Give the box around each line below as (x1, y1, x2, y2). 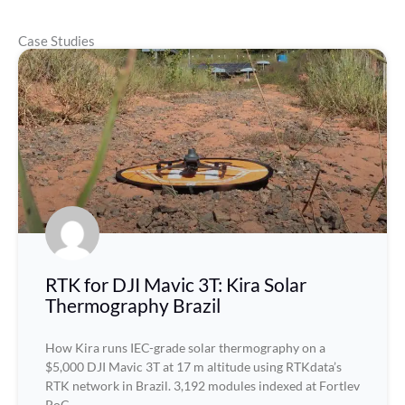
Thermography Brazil (45, 294, 221, 316)
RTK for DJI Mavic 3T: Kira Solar (45, 273, 306, 296)
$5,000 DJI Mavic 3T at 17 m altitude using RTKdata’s (45, 359, 342, 374)
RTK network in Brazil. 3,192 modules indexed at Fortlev (45, 378, 360, 393)
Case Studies (18, 33, 95, 49)
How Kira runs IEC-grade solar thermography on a (45, 340, 325, 355)
